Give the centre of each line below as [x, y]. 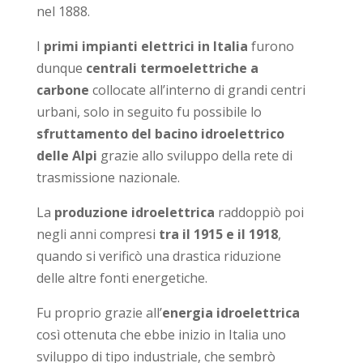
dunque [61, 68]
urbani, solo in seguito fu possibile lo [149, 111]
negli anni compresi [97, 234]
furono [271, 46]
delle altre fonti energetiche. [122, 278]
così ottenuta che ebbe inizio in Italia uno [161, 334]
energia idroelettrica [231, 312]
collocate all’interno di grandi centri [197, 90]
